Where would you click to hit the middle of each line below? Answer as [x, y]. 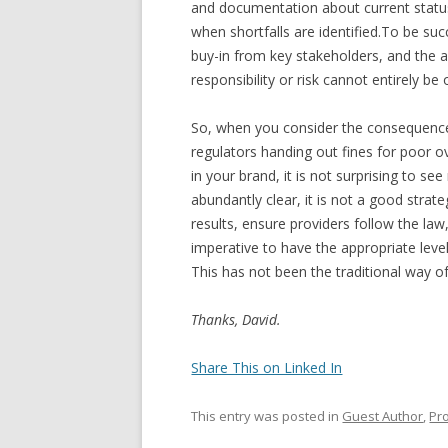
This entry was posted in [267, 415]
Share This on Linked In [267, 367]
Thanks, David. [236, 319]
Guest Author [383, 415]
